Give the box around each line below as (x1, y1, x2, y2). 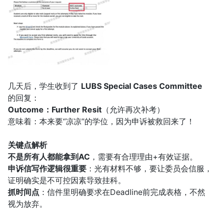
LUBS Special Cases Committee (81, 81, 202, 91)
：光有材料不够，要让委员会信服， (86, 163, 212, 173)
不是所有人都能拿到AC (8, 151, 90, 162)
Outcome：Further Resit (8, 104, 102, 114)
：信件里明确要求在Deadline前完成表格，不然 (39, 187, 205, 197)
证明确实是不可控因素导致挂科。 (8, 175, 126, 185)
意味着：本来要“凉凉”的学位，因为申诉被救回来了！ (8, 116, 194, 126)
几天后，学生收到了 (8, 81, 81, 91)
